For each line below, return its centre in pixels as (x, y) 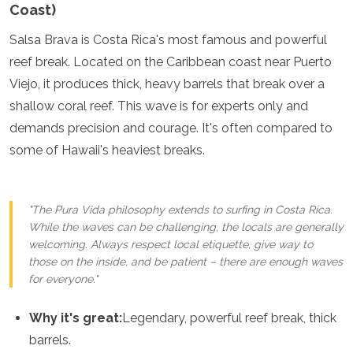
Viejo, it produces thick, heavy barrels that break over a (167, 84)
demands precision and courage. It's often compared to (171, 128)
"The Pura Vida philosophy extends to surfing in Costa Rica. (180, 210)
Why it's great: (76, 318)
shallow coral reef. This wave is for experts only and (159, 106)
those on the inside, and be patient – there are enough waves (186, 262)
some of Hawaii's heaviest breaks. (107, 150)
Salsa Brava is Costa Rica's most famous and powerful (168, 40)
